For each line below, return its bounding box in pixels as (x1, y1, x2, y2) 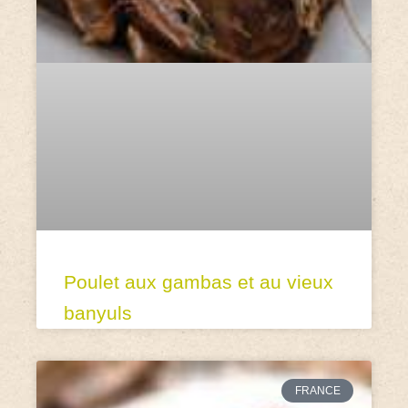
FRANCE (294, 383, 341, 397)
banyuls (64, 301, 132, 323)
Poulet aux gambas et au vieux (64, 270, 333, 292)
